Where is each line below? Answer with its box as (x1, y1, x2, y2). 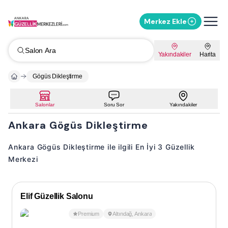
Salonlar (35, 102, 54, 107)
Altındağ (112, 211, 132, 217)
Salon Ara (25, 46, 56, 54)
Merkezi (8, 155, 38, 163)
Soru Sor (103, 102, 124, 107)
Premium (78, 211, 100, 217)
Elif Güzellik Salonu (20, 192, 93, 201)
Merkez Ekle (144, 17, 187, 26)
